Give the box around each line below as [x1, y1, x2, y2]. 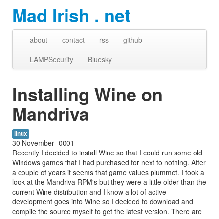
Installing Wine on [12, 81, 163, 107]
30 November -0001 [12, 138, 74, 148]
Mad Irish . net [12, 2, 131, 27]
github [123, 35, 142, 44]
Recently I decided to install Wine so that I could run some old [12, 148, 202, 157]
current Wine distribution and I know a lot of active [12, 187, 166, 197]
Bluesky [88, 54, 112, 64]
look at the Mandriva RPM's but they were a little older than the [12, 177, 206, 187]
